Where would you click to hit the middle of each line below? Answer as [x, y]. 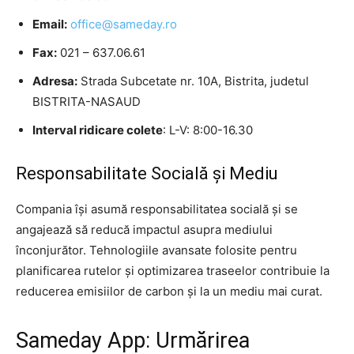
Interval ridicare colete [98, 130]
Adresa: [55, 81]
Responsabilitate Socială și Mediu [147, 173]
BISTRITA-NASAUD [87, 101]
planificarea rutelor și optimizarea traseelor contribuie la [173, 270]
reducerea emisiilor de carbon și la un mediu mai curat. [169, 291]
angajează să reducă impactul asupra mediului [144, 229]
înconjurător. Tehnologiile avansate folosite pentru [156, 250]
